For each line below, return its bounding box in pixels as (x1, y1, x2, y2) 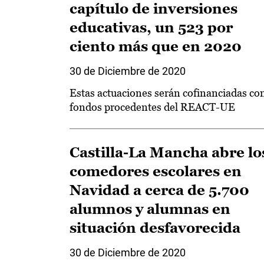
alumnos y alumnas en (70, 201, 230, 217)
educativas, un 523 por (70, 19, 233, 35)
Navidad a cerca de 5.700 (70, 182, 249, 198)
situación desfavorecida (70, 220, 240, 236)
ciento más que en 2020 (70, 38, 242, 54)
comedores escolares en (70, 163, 242, 179)
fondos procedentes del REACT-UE (70, 101, 235, 113)
